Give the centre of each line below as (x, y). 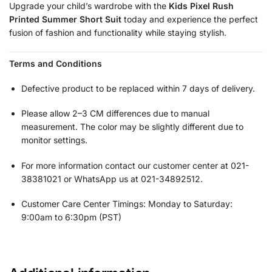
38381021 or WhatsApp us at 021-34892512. (112, 178)
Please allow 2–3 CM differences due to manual (115, 114)
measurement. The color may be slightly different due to (132, 127)
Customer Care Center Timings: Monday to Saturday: (127, 204)
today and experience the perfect (190, 19)
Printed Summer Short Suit (65, 19)
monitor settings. (54, 140)
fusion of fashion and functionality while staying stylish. (118, 33)
